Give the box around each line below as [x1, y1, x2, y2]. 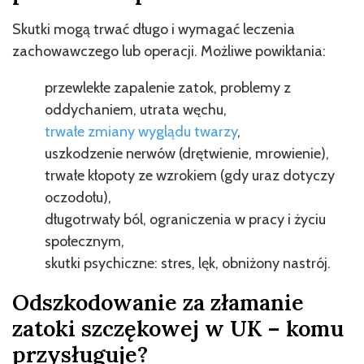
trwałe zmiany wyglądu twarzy [45, 122, 237, 141]
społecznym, [45, 232, 124, 250]
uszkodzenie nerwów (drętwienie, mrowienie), [45, 144, 329, 162]
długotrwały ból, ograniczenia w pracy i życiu [45, 210, 326, 228]
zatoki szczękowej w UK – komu [12, 314, 344, 342]
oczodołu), [45, 188, 111, 206]
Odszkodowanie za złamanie [12, 288, 304, 316]
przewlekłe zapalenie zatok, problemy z [45, 78, 291, 97]
